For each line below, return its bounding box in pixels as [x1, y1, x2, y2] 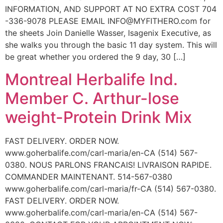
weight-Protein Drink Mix [5, 107, 192, 127]
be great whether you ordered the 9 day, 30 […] [5, 52, 186, 62]
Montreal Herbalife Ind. [5, 69, 178, 89]
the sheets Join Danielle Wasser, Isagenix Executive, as [5, 28, 211, 38]
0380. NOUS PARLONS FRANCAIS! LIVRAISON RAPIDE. [5, 159, 212, 170]
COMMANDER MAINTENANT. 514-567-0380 [5, 171, 172, 182]
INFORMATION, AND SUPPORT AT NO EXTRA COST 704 [5, 4, 217, 14]
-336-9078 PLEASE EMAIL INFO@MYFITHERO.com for [5, 16, 211, 26]
